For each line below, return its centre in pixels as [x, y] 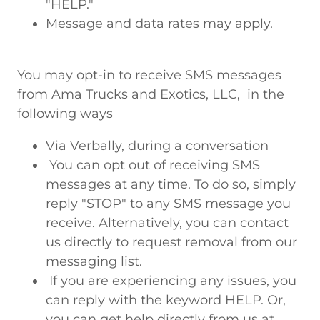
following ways [67, 114]
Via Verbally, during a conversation [157, 146]
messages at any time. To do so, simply [171, 184]
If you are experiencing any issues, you [171, 281]
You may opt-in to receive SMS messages [149, 75]
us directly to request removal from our [171, 242]
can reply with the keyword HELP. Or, [166, 300]
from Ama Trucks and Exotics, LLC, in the [151, 94]
